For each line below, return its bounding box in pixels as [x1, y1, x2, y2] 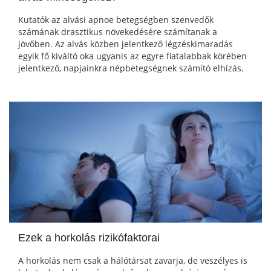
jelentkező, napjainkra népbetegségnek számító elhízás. [18, 62, 244, 74]
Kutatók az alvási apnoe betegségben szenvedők [18, 14, 214, 26]
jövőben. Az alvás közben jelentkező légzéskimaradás [18, 38, 233, 50]
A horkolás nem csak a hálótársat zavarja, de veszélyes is [18, 255, 247, 267]
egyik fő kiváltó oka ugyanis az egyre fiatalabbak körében [18, 50, 247, 62]
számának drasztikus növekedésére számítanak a [18, 26, 217, 38]
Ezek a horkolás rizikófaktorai [18, 232, 160, 244]
